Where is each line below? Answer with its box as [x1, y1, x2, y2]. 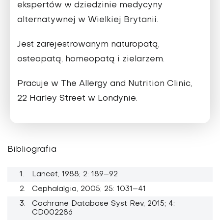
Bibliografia [7, 146, 56, 154]
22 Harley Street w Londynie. [17, 95, 137, 103]
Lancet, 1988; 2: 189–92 [32, 171, 118, 178]
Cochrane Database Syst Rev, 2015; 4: [32, 200, 175, 208]
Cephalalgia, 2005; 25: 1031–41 [32, 186, 146, 193]
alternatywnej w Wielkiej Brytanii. [17, 16, 158, 25]
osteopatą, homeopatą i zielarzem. [17, 55, 165, 64]
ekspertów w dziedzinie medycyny [17, 1, 163, 10]
